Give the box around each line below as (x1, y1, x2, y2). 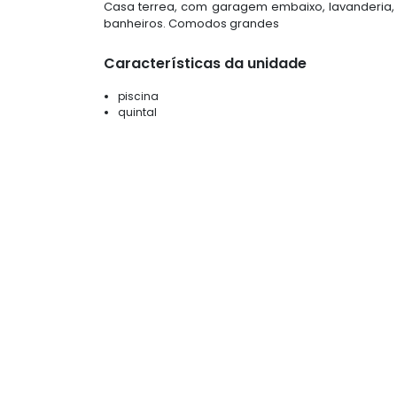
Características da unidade (104, 53, 307, 74)
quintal (118, 105, 157, 121)
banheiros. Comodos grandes (104, 15, 279, 33)
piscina (118, 89, 159, 105)
